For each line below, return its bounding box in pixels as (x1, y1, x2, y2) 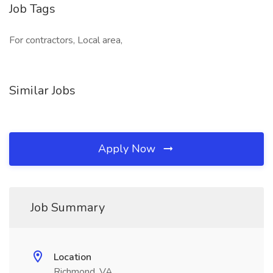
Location (54, 250, 91, 264)
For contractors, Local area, (9, 34, 122, 47)
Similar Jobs (9, 82, 76, 99)
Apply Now (98, 141, 158, 156)
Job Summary (30, 199, 105, 216)
